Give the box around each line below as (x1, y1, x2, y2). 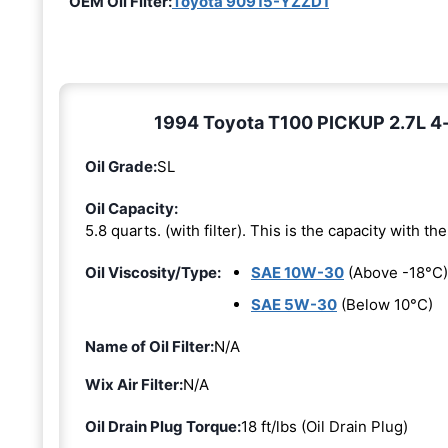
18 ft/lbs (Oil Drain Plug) (241, 416, 408, 436)
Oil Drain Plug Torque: (85, 416, 241, 436)
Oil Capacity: (85, 198, 178, 218)
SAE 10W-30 (251, 262, 344, 282)
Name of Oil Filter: (85, 336, 214, 356)
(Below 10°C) (337, 294, 433, 314)
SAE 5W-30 (251, 294, 337, 314)
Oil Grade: (85, 156, 157, 176)
